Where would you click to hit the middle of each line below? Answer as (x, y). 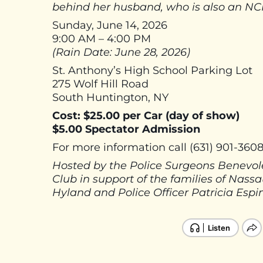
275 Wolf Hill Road (102, 84)
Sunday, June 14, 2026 (111, 26)
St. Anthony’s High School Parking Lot (154, 71)
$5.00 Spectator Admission (128, 129)
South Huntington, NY (110, 98)
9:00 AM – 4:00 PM (102, 39)
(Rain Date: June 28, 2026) (123, 53)
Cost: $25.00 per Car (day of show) (147, 116)
